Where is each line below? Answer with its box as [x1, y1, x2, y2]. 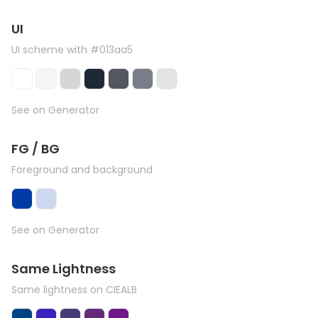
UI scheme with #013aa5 [11, 43, 133, 57]
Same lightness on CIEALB [11, 283, 137, 297]
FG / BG [11, 140, 60, 158]
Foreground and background [11, 163, 153, 177]
